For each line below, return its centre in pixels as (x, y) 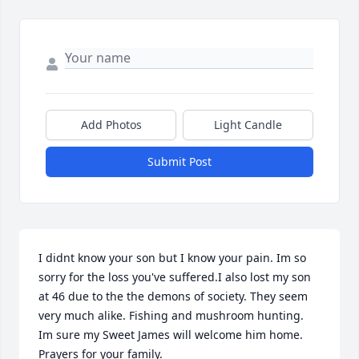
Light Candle (248, 125)
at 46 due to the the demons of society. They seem (173, 296)
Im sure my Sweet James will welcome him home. (171, 335)
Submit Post (179, 162)
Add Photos (111, 125)
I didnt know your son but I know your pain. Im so (172, 258)
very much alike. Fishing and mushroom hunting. (171, 316)
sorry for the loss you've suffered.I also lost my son (175, 277)
